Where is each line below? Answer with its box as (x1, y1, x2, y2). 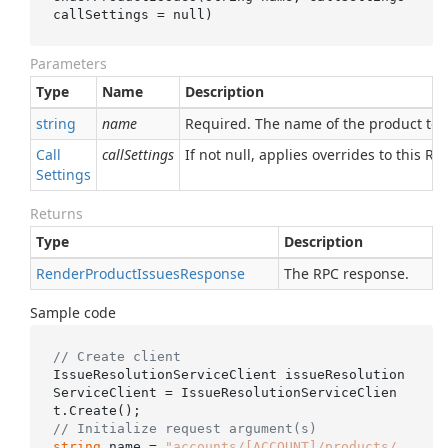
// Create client (52, 348, 181, 364)
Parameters (30, 54, 107, 73)
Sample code (30, 303, 116, 322)
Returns (30, 204, 83, 223)
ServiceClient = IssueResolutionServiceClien (52, 384, 397, 400)
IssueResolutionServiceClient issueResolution (52, 366, 405, 382)
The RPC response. (284, 264, 409, 283)
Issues (137, 264, 180, 283)
